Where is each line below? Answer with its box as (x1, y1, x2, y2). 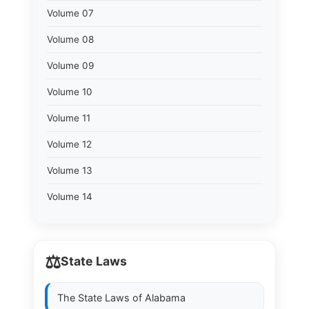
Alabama (145, 292, 186, 303)
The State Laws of (57, 292, 145, 303)
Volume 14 (47, 191, 92, 202)
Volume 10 (47, 86, 92, 97)
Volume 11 (47, 112, 90, 123)
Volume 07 (47, 8, 94, 19)
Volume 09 (47, 60, 94, 71)
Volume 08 (47, 34, 94, 45)
